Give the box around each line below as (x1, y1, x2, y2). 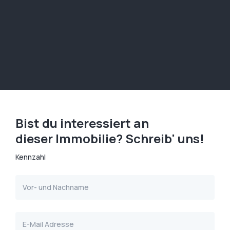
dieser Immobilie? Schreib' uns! (15, 129, 204, 147)
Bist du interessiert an (15, 114, 149, 131)
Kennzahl (15, 151, 46, 162)
